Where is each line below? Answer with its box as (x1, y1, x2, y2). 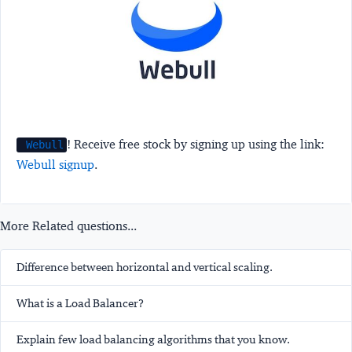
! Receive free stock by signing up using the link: (67, 137, 325, 152)
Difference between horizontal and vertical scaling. (16, 260, 273, 275)
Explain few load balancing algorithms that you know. (16, 332, 290, 347)
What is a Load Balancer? (16, 296, 144, 311)
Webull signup (16, 157, 94, 173)
